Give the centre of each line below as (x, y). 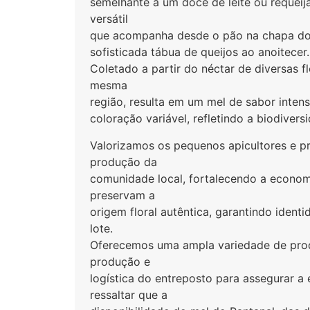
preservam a (123, 195)
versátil (109, 19)
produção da (124, 162)
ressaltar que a (129, 294)
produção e (120, 261)
